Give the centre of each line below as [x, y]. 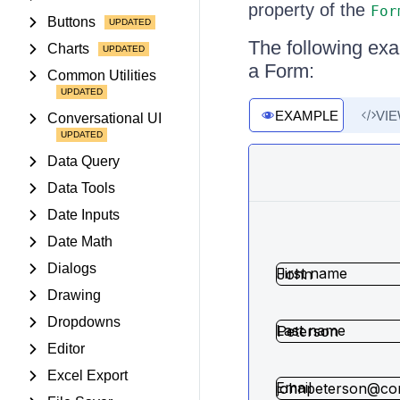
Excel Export [87, 375]
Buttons [71, 22]
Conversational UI [104, 118]
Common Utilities [102, 75]
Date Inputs [83, 215]
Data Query [83, 161]
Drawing [74, 295]
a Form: [281, 71]
